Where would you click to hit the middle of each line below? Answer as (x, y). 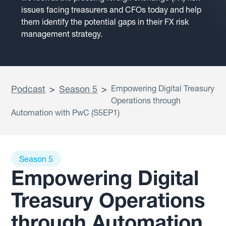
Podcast (29, 89)
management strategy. (62, 34)
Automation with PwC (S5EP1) (66, 112)
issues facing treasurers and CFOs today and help (111, 10)
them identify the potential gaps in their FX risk (105, 22)
